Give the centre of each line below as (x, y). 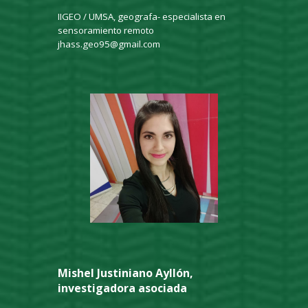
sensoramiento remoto (106, 31)
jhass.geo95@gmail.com (109, 44)
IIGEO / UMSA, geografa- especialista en (142, 17)
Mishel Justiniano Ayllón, (126, 273)
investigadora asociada (123, 288)
